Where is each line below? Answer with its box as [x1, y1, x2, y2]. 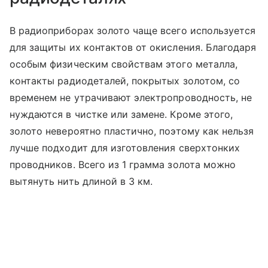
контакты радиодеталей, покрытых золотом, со [10, 75, 240, 87]
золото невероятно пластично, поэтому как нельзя [10, 125, 254, 138]
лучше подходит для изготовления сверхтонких [10, 142, 240, 154]
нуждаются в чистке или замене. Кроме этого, [10, 108, 233, 121]
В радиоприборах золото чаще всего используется [10, 25, 256, 37]
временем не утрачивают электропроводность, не [10, 92, 252, 104]
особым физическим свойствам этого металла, [10, 58, 238, 71]
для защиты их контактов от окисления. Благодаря [10, 41, 257, 54]
